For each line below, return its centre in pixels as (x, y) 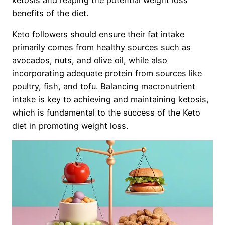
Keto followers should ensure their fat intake (98, 34)
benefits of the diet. (50, 13)
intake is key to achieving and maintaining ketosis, (110, 100)
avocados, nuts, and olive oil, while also (90, 61)
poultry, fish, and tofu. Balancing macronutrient (104, 87)
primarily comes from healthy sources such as (101, 47)
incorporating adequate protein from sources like (107, 74)
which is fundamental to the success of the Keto (106, 113)
